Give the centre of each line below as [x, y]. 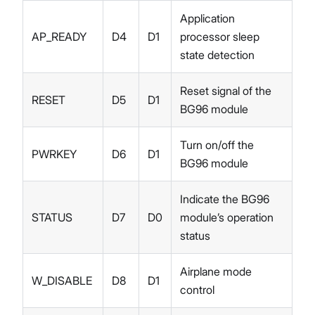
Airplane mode [216, 271]
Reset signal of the [226, 90]
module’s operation [227, 217]
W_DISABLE [62, 280]
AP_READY [59, 36]
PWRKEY [54, 154]
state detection [217, 54]
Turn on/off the [217, 144]
